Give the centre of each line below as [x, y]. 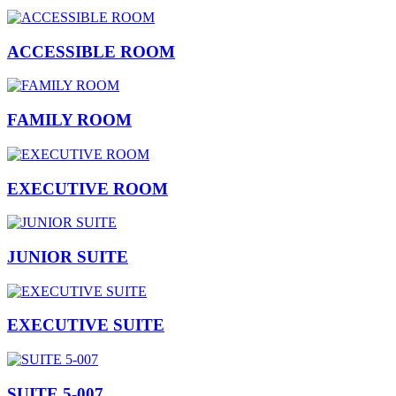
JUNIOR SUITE [68, 256]
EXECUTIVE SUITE [86, 325]
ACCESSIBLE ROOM [91, 51]
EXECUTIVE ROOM [88, 188]
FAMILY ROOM [69, 120]
